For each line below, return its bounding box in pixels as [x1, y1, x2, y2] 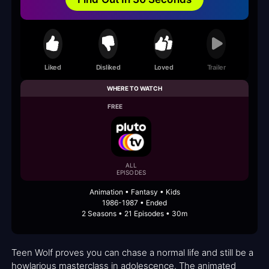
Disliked [95, 62, 121, 71]
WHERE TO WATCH [107, 85, 162, 92]
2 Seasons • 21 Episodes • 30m [82, 209, 187, 219]
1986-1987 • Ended [102, 198, 167, 208]
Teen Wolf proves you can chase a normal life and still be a [11, 247, 253, 259]
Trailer [207, 62, 226, 71]
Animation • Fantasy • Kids [89, 187, 180, 197]
